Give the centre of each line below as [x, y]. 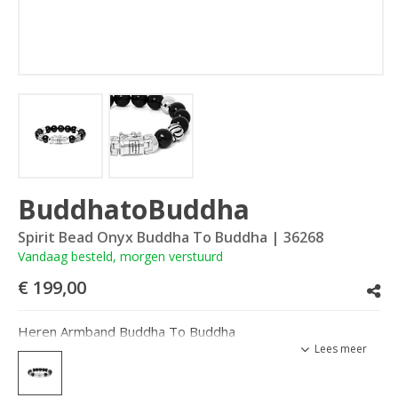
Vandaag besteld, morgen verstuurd [120, 256]
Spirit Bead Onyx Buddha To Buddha [143, 237]
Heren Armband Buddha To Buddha [127, 332]
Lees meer [341, 349]
